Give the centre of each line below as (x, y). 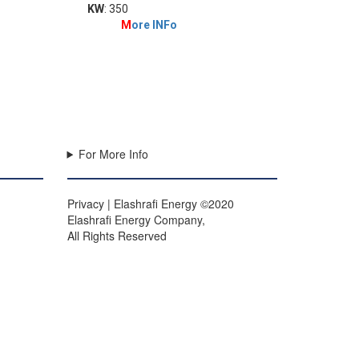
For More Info (114, 153)
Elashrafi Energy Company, (136, 219)
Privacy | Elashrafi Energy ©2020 (150, 203)
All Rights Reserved (117, 235)
